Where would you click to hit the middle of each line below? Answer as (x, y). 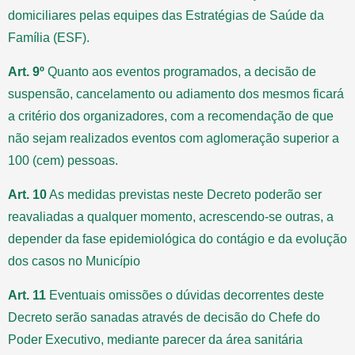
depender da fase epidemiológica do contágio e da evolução (177, 239)
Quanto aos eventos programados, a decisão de (180, 71)
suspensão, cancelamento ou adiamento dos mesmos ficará (176, 94)
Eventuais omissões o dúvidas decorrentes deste (185, 295)
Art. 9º (26, 71)
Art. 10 (27, 194)
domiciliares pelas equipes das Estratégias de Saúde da (166, 15)
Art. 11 (27, 295)
